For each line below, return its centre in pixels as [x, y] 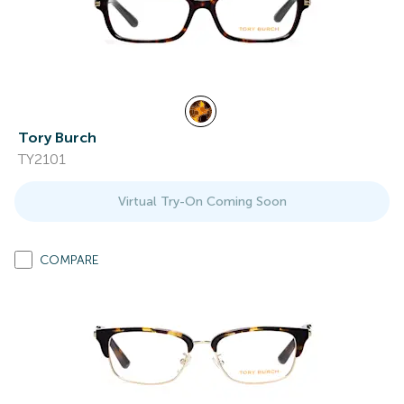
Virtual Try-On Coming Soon [202, 202]
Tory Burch [57, 138]
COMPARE [69, 260]
